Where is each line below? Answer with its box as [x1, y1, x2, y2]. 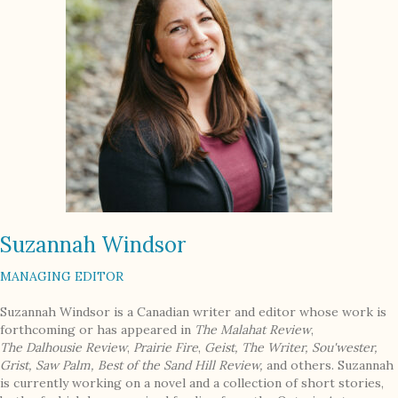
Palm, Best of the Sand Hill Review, [62, 357, 267, 374]
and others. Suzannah [267, 357, 394, 374]
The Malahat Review [195, 322, 311, 338]
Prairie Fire [133, 339, 198, 356]
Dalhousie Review [22, 339, 127, 356]
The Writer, [242, 339, 312, 356]
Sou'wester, [312, 339, 378, 356]
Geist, [204, 339, 242, 356]
